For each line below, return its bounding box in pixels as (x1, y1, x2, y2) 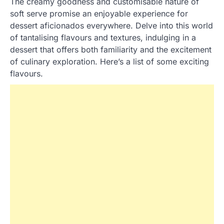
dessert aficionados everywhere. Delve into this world (10, 20, 213, 31)
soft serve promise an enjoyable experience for (10, 8, 188, 19)
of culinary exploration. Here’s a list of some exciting (10, 56, 209, 67)
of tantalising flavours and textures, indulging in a (10, 32, 196, 43)
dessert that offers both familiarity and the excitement (10, 44, 211, 55)
